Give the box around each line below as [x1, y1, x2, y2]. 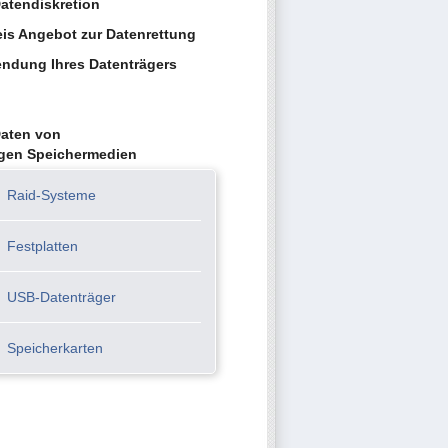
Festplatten [7, 238, 78, 254]
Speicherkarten [7, 340, 103, 356]
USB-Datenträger [7, 289, 116, 305]
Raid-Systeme [7, 187, 96, 203]
